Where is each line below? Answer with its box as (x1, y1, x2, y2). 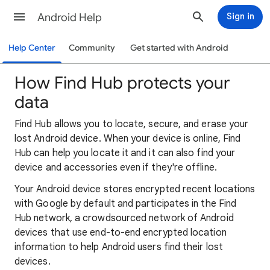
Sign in (226, 11, 254, 22)
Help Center (8, 43, 55, 53)
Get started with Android (130, 43, 228, 53)
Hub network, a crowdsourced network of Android (14, 212, 234, 224)
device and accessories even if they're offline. (14, 162, 217, 174)
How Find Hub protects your (14, 72, 230, 93)
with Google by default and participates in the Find (14, 198, 237, 210)
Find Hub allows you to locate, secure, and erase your (14, 118, 249, 130)
